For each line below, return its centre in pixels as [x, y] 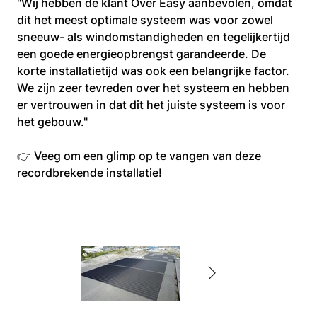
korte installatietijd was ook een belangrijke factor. [155, 71]
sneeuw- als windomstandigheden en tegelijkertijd [155, 37]
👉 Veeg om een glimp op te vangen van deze [140, 156]
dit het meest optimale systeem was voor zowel [146, 20]
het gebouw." [52, 122]
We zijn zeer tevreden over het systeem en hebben [155, 88]
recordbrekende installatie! [90, 173]
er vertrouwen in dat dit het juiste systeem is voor [152, 105]
